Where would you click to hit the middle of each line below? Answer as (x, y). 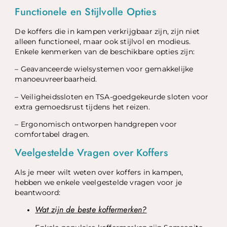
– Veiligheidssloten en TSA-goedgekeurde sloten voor (112, 97)
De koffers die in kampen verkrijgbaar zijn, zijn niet (107, 32)
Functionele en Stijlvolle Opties (85, 12)
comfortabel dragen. (52, 135)
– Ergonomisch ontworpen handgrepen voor (96, 124)
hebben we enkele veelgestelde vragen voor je (99, 182)
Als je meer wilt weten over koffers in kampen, (99, 172)
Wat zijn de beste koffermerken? (91, 209)
